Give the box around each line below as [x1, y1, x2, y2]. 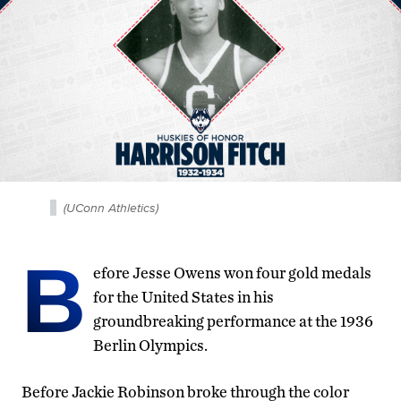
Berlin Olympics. [93, 335, 208, 354]
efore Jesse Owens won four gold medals [93, 262, 371, 282]
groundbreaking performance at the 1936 [93, 311, 373, 330]
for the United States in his [93, 286, 274, 306]
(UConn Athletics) [64, 198, 158, 217]
